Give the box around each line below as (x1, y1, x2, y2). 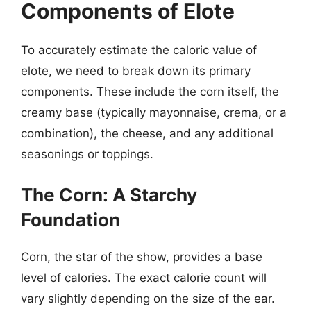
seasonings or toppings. (21, 147, 153, 161)
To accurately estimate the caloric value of (21, 43, 257, 57)
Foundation (21, 208, 120, 230)
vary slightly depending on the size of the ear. (21, 291, 275, 305)
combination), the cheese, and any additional (21, 126, 274, 140)
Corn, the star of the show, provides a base (21, 249, 262, 264)
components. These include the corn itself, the (21, 85, 279, 99)
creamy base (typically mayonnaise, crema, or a (21, 106, 287, 119)
